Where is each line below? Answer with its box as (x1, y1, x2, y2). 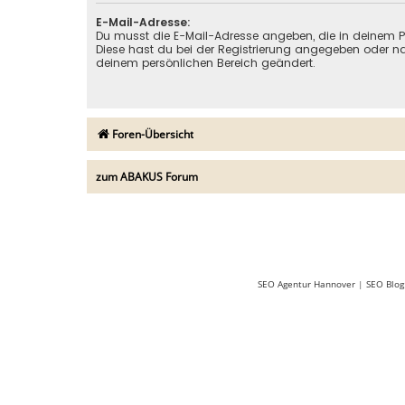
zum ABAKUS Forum (96, 168, 198, 184)
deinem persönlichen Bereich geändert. (96, 54, 316, 71)
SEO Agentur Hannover (257, 277, 355, 290)
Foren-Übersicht (112, 126, 193, 142)
